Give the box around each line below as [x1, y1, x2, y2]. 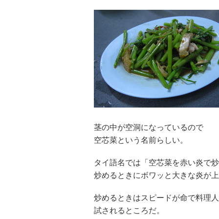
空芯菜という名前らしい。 [94, 136, 188, 144]
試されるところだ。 [94, 206, 164, 215]
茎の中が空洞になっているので [94, 123, 203, 131]
